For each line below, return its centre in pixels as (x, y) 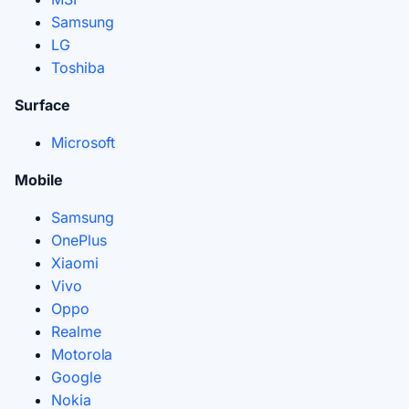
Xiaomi (75, 262)
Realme (76, 331)
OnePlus (79, 240)
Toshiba (78, 67)
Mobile (39, 179)
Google (76, 377)
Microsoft (84, 142)
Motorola (82, 354)
